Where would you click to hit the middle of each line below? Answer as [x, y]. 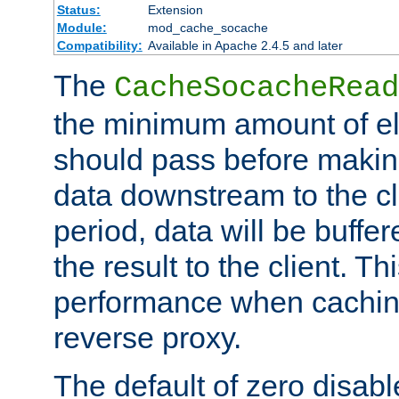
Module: [81, 27]
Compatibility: [99, 45]
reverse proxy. [147, 337]
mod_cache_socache [208, 27]
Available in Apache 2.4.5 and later [245, 45]
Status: [78, 9]
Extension [175, 9]
